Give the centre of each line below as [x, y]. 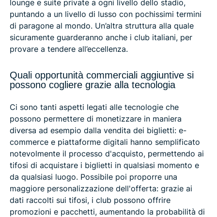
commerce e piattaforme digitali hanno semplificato [105, 142]
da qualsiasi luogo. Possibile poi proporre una [93, 177]
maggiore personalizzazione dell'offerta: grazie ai [101, 188]
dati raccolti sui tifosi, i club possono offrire [90, 200]
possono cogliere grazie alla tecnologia [93, 85]
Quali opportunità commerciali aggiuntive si [102, 75]
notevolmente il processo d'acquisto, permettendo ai [107, 153]
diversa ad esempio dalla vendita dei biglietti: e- [98, 130]
